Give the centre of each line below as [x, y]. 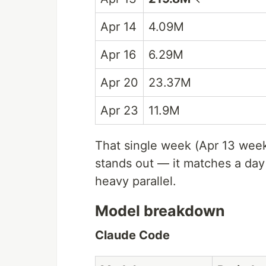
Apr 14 [118, 27]
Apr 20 [119, 83]
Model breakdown [160, 211]
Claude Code [132, 235]
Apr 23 [119, 110]
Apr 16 [118, 55]
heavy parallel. [136, 181]
